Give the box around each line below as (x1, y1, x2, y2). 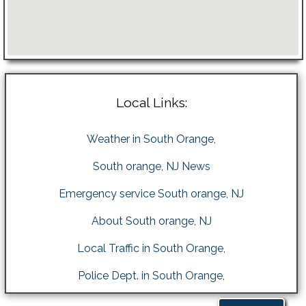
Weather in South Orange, (87, 132, 216, 145)
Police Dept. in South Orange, (78, 268, 225, 282)
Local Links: (115, 94, 187, 110)
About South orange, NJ (91, 214, 212, 227)
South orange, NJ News (92, 159, 210, 173)
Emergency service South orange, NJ (59, 186, 244, 200)
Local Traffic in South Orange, (77, 241, 225, 255)
